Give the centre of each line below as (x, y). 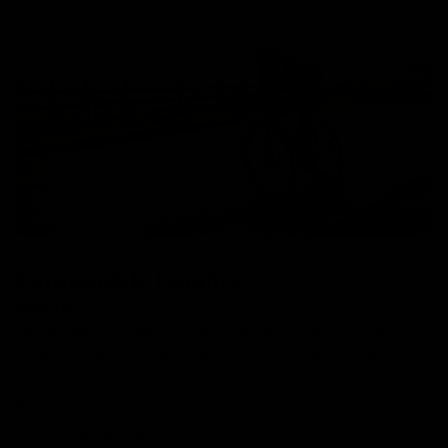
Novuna (44, 307)
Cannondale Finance (129, 280)
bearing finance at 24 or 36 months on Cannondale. (202, 357)
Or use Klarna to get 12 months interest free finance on (213, 432)
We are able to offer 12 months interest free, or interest (214, 332)
